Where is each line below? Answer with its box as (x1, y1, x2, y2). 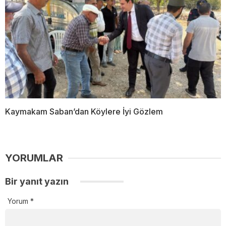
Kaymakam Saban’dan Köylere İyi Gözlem (5, 106, 163, 117)
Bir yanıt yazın (5, 176, 71, 187)
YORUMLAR (5, 152, 63, 164)
